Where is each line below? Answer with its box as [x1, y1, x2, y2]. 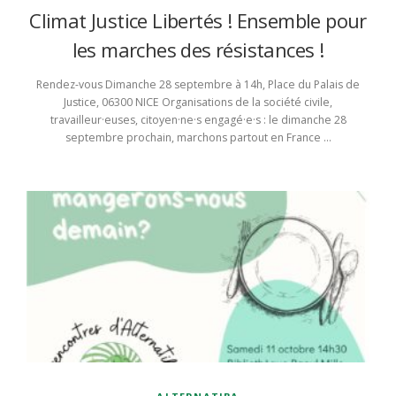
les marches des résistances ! [72, 35, 324, 63]
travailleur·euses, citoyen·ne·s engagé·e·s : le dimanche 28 [49, 111, 346, 127]
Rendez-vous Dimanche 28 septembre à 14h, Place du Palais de [36, 76, 360, 92]
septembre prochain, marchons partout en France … [65, 129, 331, 145]
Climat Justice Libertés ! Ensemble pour [29, 6, 367, 34]
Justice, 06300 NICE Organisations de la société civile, [64, 94, 332, 110]
